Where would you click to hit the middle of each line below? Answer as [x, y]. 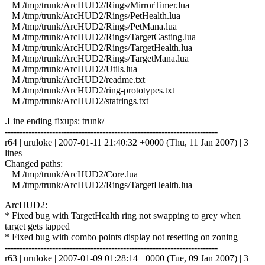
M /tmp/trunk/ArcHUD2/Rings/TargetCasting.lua [100, 37]
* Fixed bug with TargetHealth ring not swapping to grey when [123, 215]
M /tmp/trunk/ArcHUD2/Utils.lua [71, 69]
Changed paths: [34, 163]
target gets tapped [37, 226]
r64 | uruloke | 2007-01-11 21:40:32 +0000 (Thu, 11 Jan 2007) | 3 [127, 142]
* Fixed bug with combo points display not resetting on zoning [121, 237]
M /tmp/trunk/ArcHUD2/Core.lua [71, 174]
